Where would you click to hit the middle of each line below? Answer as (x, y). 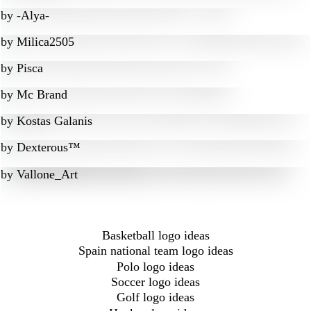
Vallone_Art (47, 174)
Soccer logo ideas (155, 281)
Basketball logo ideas (155, 235)
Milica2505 (45, 42)
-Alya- (33, 15)
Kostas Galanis (54, 121)
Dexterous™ (49, 147)
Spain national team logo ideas (155, 251)
